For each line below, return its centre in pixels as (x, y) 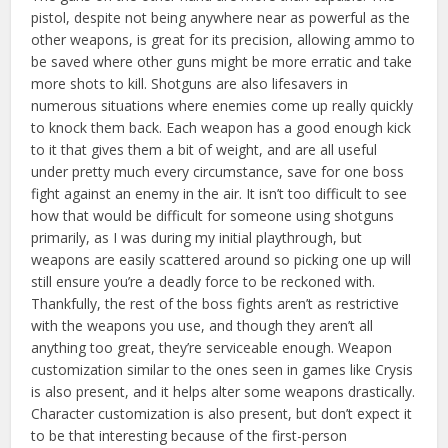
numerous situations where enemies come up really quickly (222, 105)
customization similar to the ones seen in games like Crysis (222, 369)
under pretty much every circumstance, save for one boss (218, 171)
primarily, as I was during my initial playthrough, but (197, 237)
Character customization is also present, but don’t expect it (222, 413)
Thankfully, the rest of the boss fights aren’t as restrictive (215, 303)
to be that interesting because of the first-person (189, 435)
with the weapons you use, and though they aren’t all (202, 325)
